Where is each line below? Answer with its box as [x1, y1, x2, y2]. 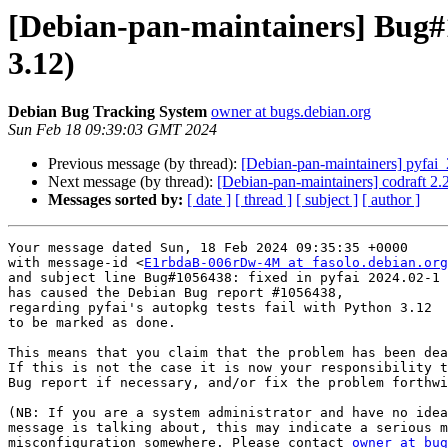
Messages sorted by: [48, 191, 183, 209]
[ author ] [362, 191, 420, 209]
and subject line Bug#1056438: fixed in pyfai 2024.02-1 [8, 270, 440, 286]
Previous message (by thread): [48, 155, 241, 173]
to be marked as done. [8, 315, 176, 331]
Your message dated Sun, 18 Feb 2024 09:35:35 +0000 [8, 240, 408, 256]
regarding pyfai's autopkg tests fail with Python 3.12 [8, 300, 432, 316]
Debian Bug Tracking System [8, 103, 207, 121]
